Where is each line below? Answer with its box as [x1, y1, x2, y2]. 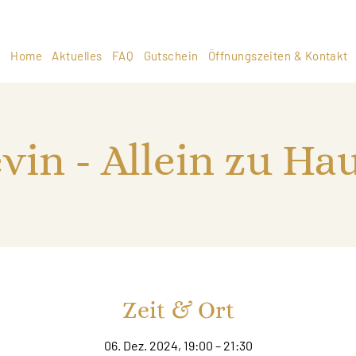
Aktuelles [52, 48, 103, 63]
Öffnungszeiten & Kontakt [207, 48, 348, 63]
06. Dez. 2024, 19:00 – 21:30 [103, 338, 253, 354]
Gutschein [143, 48, 199, 63]
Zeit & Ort [122, 296, 234, 324]
